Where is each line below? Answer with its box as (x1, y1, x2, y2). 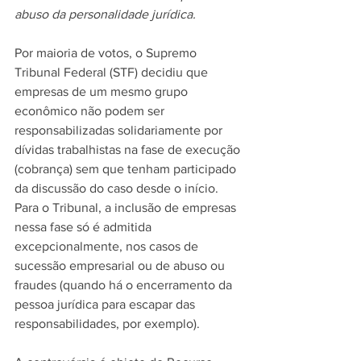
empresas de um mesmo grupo (15, 85, 191, 98)
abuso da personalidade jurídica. (15, 7, 196, 21)
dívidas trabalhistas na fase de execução (15, 143, 243, 156)
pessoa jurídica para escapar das (15, 297, 198, 311)
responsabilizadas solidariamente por (15, 123, 226, 137)
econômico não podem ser (15, 104, 168, 118)
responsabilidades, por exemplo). (15, 317, 203, 330)
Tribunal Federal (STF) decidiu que (15, 65, 211, 79)
